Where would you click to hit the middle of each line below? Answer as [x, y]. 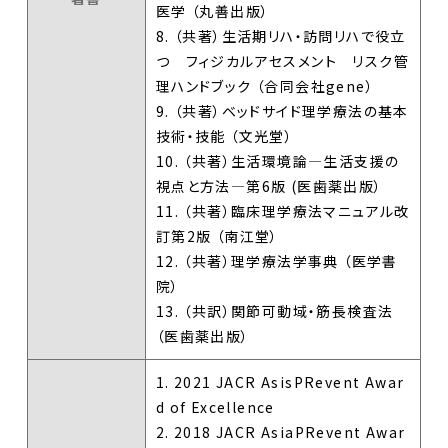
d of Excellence [215, 406]
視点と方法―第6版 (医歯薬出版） [269, 185]
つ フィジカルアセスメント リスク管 [282, 60]
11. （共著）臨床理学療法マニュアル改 [282, 210]
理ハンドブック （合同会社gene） [265, 85]
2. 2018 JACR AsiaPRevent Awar [280, 431]
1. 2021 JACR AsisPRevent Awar [280, 381]
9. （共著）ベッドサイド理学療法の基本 [282, 110]
